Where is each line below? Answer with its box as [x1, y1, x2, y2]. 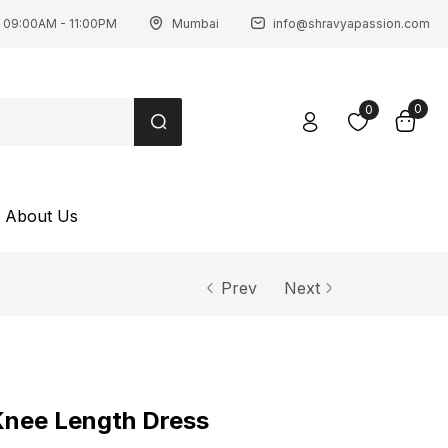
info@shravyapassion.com [273, 16, 431, 31]
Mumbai [171, 16, 219, 31]
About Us [5, 205, 78, 226]
